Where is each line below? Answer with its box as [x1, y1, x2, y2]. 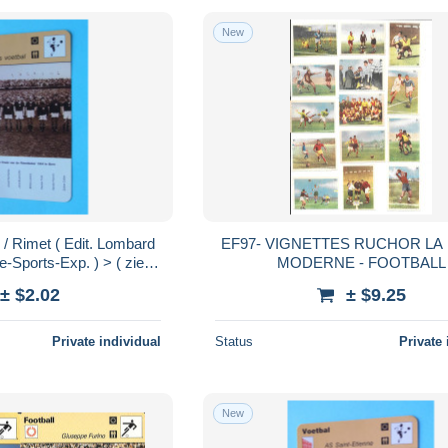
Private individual [52, 333, 162, 349]
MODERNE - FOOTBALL [276, 253, 446, 271]
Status [215, 333, 254, 349]
